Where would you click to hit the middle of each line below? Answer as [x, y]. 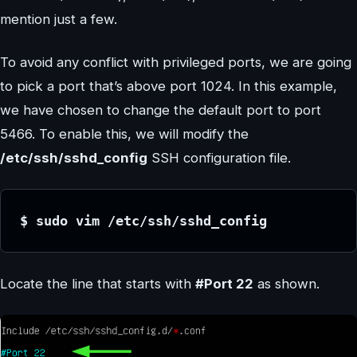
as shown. [286, 283]
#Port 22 [224, 283]
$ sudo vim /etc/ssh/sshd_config [143, 220]
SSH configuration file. [219, 157]
